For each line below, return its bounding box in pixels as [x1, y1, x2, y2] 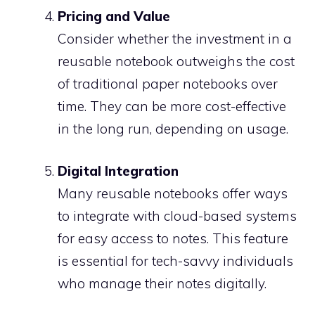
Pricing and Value [58, 7, 170, 25]
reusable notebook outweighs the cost [58, 52, 295, 70]
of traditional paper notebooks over [58, 75, 278, 92]
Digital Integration [58, 162, 179, 179]
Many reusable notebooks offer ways [58, 185, 288, 202]
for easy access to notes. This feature [58, 230, 288, 247]
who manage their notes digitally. [58, 275, 266, 292]
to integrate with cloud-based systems [58, 207, 297, 224]
